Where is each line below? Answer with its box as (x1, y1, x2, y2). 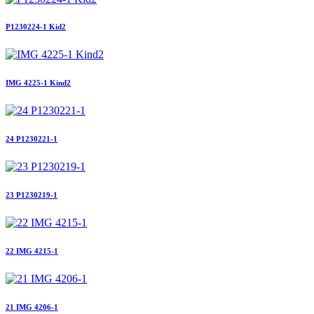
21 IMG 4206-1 (6, 303, 58, 312)
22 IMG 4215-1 (6, 247, 58, 256)
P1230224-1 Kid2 (6, 22, 66, 32)
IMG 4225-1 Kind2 (6, 78, 71, 88)
